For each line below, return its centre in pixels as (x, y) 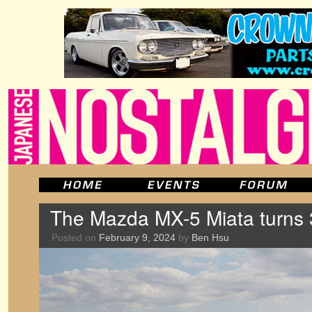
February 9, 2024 (137, 237)
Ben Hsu (210, 237)
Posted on (74, 237)
